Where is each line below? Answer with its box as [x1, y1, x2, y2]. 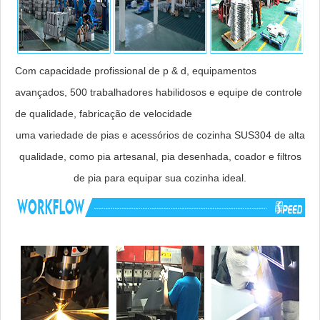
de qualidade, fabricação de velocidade [15, 108, 195, 120]
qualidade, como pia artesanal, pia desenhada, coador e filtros [19, 151, 301, 163]
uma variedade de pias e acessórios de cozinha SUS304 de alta [15, 129, 305, 141]
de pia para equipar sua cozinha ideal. [74, 172, 246, 184]
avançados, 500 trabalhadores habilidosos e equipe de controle [15, 86, 302, 99]
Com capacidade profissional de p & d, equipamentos [15, 65, 256, 77]
